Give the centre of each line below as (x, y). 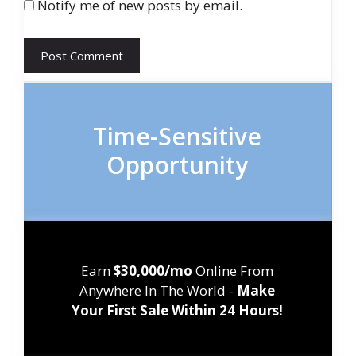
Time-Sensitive (177, 137)
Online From (233, 271)
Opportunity (177, 165)
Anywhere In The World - (158, 291)
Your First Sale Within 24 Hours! (177, 311)
